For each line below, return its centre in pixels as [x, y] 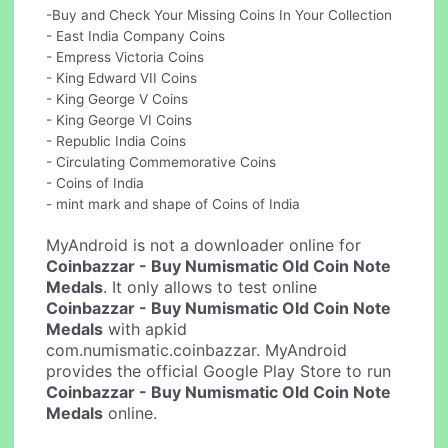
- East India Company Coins [136, 35]
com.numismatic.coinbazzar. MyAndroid [197, 349]
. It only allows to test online [210, 286]
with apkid [145, 328]
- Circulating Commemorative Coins [161, 161]
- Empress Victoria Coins [125, 56]
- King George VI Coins [119, 119]
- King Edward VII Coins [122, 77]
